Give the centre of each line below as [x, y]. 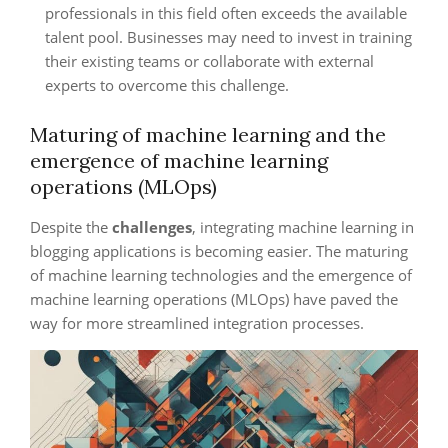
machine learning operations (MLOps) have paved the [214, 299]
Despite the [71, 227]
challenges [152, 227]
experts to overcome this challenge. [167, 85]
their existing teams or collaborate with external [209, 61]
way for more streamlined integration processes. [197, 323]
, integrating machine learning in [303, 227]
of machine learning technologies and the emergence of [221, 275]
